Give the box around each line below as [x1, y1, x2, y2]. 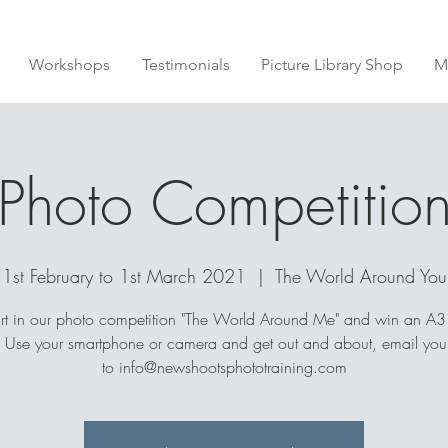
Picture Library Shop [261, 55, 403, 74]
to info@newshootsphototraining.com [101, 356, 347, 378]
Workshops [28, 55, 110, 74]
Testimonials [141, 55, 230, 74]
